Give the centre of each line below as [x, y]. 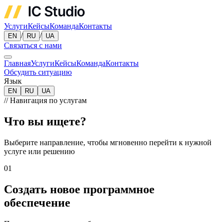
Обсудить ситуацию [38, 72]
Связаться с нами [33, 45]
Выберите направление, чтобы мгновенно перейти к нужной [108, 142]
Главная [17, 63]
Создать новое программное [79, 189]
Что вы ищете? [45, 121]
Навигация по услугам [48, 100]
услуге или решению [39, 151]
